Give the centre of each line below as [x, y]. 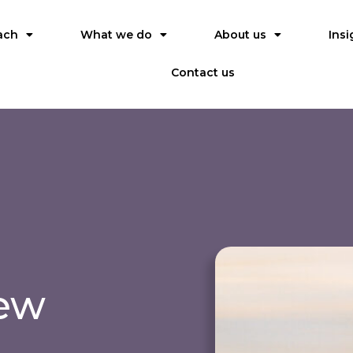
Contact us [203, 72]
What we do [117, 35]
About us [241, 35]
